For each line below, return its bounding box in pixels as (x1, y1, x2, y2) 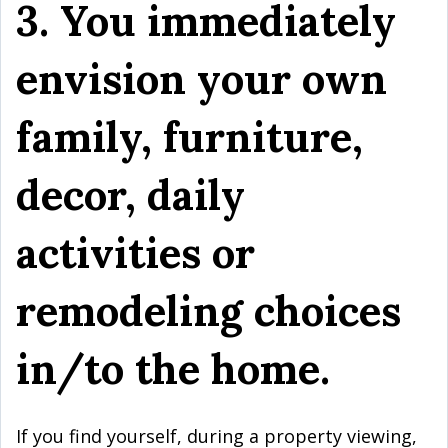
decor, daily (16, 168, 245, 221)
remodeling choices (16, 284, 401, 337)
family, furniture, (16, 110, 363, 163)
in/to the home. (16, 342, 341, 395)
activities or (16, 226, 255, 279)
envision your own (16, 52, 387, 105)
